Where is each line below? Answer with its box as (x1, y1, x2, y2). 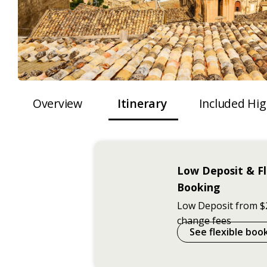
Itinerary (117, 95, 167, 111)
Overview (32, 95, 82, 111)
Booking (177, 179, 221, 194)
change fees (177, 213, 232, 227)
